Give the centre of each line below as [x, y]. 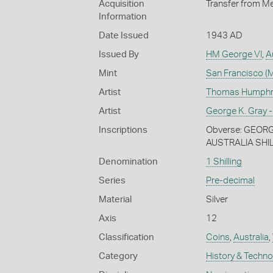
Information [123, 17]
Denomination [128, 162]
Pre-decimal [230, 181]
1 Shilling [224, 162]
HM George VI [234, 55]
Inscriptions [123, 130]
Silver [217, 200]
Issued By [119, 55]
